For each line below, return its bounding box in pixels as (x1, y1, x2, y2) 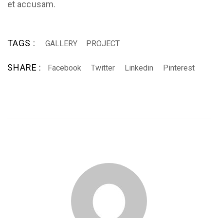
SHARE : (7, 62, 42, 73)
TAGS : (7, 37, 36, 48)
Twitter (91, 63, 115, 73)
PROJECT (86, 38, 120, 48)
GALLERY (45, 38, 78, 48)
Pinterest (163, 63, 195, 73)
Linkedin (125, 63, 154, 73)
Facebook (48, 63, 82, 73)
